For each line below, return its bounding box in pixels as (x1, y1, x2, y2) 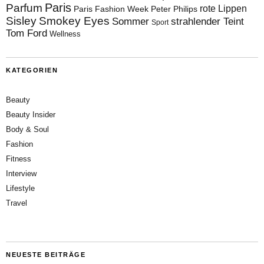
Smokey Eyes (39, 14, 110, 27)
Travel (6, 198, 27, 207)
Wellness (49, 29, 81, 38)
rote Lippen (200, 2, 247, 14)
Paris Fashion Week (74, 4, 148, 14)
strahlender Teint (171, 15, 244, 27)
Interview (6, 169, 37, 178)
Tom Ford (6, 27, 47, 39)
